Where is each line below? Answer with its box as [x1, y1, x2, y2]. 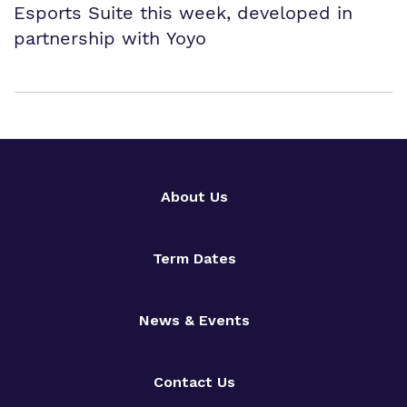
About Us [161, 188, 228, 205]
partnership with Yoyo [14, 27, 206, 49]
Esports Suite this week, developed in [14, 2, 352, 24]
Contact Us [154, 373, 235, 391]
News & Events [139, 312, 250, 329]
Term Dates [153, 250, 236, 267]
